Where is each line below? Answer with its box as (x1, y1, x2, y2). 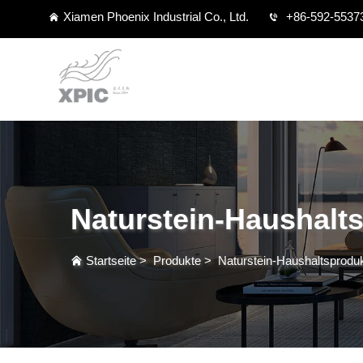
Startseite (86, 253, 136, 267)
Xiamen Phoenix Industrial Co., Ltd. (63, 10, 249, 23)
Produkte (153, 253, 201, 267)
